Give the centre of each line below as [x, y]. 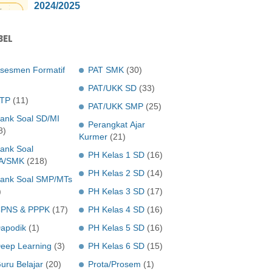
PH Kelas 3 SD [116, 191]
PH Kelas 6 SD [116, 246]
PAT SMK [106, 70]
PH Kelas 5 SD [116, 228]
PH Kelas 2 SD [116, 173]
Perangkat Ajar [117, 124]
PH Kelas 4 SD [116, 209]
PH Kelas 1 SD [116, 155]
